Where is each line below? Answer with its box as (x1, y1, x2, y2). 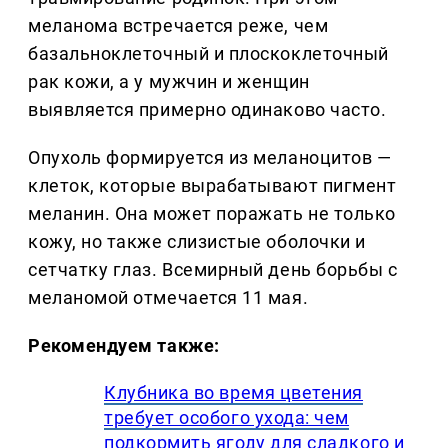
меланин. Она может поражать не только (28, 203, 396, 225)
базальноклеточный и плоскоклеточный (28, 43, 389, 65)
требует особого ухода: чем (104, 407, 350, 429)
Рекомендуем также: (28, 335, 220, 357)
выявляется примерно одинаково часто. (28, 99, 387, 121)
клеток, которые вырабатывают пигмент (28, 175, 397, 197)
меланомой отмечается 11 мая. (28, 287, 309, 309)
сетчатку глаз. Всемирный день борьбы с (28, 259, 398, 281)
